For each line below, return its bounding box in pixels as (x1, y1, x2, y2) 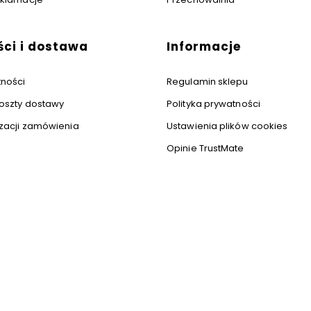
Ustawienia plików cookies (167, 119, 288, 133)
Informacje (167, 38, 241, 56)
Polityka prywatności (167, 97, 260, 111)
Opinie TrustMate (167, 142, 244, 155)
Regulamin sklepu (167, 75, 249, 89)
